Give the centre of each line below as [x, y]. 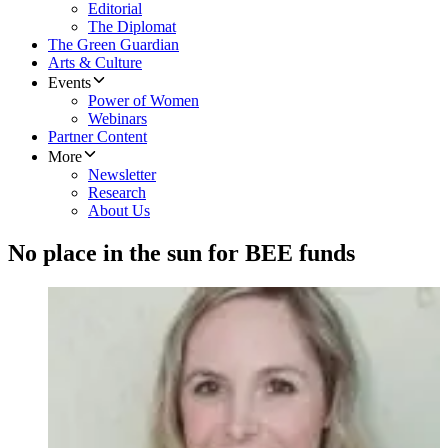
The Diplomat [132, 27]
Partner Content [97, 137]
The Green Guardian [113, 45]
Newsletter [122, 175]
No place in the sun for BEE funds [181, 253]
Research [117, 193]
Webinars [117, 119]
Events [69, 83]
